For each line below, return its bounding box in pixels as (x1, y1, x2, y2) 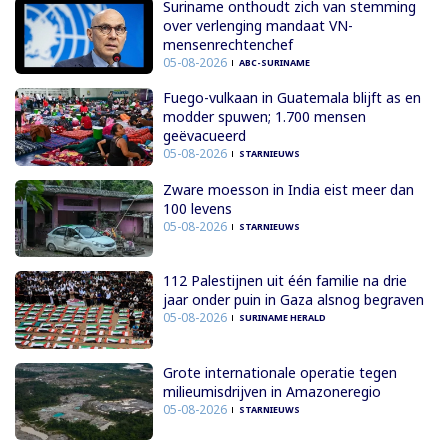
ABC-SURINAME (238, 55, 310, 69)
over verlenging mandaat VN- (162, 15, 353, 35)
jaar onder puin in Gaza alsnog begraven (162, 290, 424, 310)
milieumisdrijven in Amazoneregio (162, 381, 381, 401)
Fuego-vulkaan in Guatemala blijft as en (162, 88, 421, 108)
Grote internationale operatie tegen (162, 362, 397, 382)
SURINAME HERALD (238, 311, 326, 325)
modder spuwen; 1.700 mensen (162, 107, 366, 127)
